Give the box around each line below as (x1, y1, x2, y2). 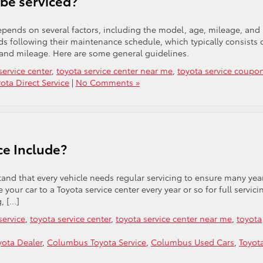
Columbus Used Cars (151, 236, 234, 248)
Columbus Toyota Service (47, 236, 146, 248)
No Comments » (76, 76, 140, 88)
